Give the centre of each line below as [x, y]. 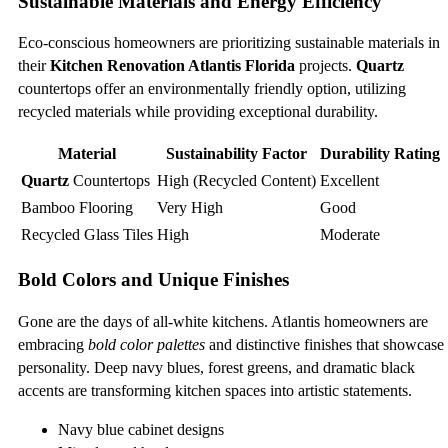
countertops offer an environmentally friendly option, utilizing [212, 89]
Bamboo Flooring [77, 208]
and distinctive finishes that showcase [324, 344]
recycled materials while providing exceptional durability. [198, 112]
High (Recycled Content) [236, 181]
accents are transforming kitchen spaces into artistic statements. [215, 390]
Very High [190, 208]
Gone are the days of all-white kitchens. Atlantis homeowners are [223, 321]
